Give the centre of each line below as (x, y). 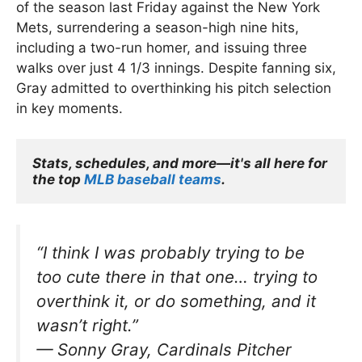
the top (58, 180)
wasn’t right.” (87, 325)
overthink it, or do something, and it (176, 301)
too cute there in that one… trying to (177, 276)
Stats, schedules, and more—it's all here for (180, 164)
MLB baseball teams (153, 180)
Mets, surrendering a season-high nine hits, (158, 27)
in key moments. (69, 108)
